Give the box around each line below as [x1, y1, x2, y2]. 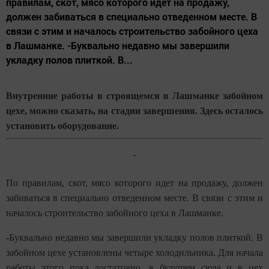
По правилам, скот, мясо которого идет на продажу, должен [6, 177, 263, 188]
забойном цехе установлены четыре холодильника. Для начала [6, 247, 263, 258]
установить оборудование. [6, 120, 119, 131]
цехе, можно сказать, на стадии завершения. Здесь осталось [6, 105, 263, 116]
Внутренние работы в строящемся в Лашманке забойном [6, 90, 263, 101]
